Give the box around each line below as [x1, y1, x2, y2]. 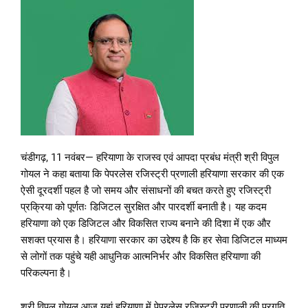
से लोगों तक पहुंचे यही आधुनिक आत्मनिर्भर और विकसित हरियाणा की [21, 250, 261, 263]
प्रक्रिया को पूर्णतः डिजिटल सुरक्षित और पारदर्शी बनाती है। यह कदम [21, 201, 267, 214]
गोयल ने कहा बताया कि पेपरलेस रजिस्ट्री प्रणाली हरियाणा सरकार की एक [21, 168, 284, 181]
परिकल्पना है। [21, 267, 71, 280]
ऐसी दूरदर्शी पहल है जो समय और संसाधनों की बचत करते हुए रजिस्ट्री [21, 184, 271, 197]
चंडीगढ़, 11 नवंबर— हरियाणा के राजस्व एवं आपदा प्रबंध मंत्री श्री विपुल [21, 151, 279, 164]
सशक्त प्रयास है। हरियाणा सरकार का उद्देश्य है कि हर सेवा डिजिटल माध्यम [21, 234, 287, 247]
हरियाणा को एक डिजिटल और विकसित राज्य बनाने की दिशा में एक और [21, 217, 271, 230]
